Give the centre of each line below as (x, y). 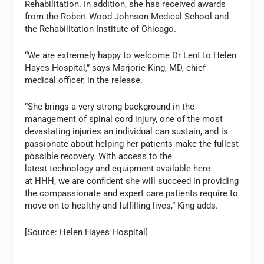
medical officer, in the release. (84, 80)
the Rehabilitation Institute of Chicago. (101, 29)
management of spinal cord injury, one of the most (124, 119)
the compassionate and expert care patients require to (132, 194)
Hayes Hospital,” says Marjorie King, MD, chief (115, 68)
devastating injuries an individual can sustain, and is (127, 132)
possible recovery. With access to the (99, 156)
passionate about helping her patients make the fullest (132, 144)
